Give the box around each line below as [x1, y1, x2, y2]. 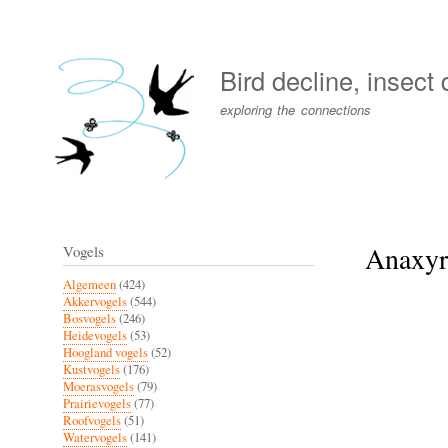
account [27, 40, 83, 63]
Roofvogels [63, 411, 121, 429]
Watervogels [63, 428, 127, 446]
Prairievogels [63, 394, 131, 412]
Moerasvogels [63, 377, 134, 395]
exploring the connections [220, 99, 371, 119]
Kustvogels [63, 360, 120, 378]
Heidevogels [63, 326, 127, 344]
